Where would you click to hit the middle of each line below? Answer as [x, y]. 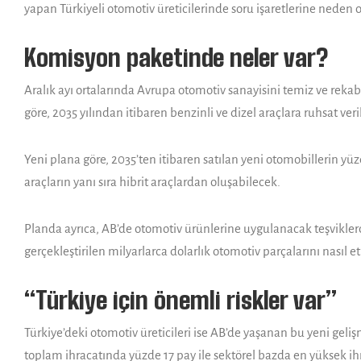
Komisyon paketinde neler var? [176, 57]
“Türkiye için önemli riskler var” [180, 299]
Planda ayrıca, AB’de [78, 228]
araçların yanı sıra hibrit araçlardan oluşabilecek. [152, 181]
